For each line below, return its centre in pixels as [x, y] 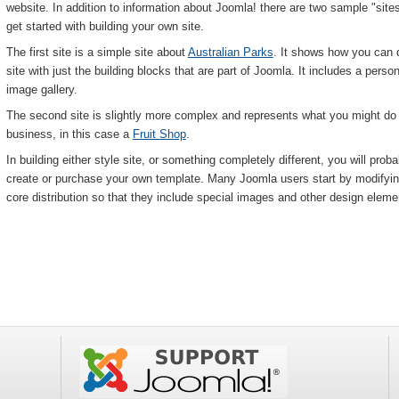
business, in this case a [69, 134]
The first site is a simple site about [97, 53]
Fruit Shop [159, 134]
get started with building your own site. [105, 27]
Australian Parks [230, 53]
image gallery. [41, 90]
